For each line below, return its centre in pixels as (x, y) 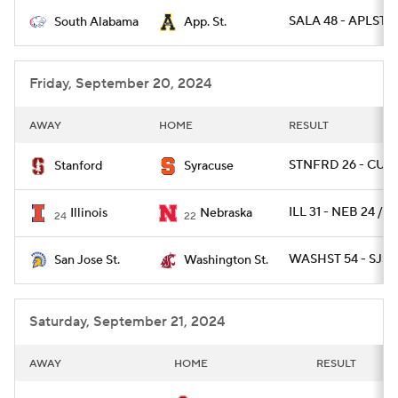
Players (262, 37)
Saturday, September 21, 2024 (127, 322)
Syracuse (209, 166)
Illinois (89, 213)
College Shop (104, 82)
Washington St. (226, 260)
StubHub (216, 82)
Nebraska (226, 213)
